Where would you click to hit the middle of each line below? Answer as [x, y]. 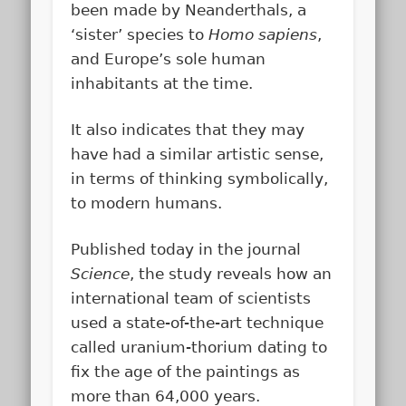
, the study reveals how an [231, 273]
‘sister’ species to [140, 34]
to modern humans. [147, 203]
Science [101, 273]
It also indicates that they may [188, 129]
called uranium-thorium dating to [199, 347]
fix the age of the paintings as [186, 371]
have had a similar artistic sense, [198, 154]
